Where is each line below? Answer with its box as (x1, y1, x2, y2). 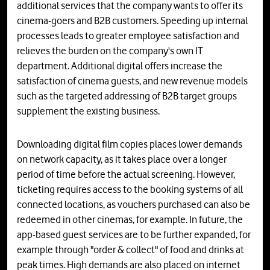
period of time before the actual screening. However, (17, 168, 235, 181)
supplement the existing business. (17, 105, 160, 118)
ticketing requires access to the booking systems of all (17, 183, 243, 196)
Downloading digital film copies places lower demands (17, 138, 242, 151)
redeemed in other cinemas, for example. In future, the (17, 213, 243, 226)
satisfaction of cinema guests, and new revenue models (17, 75, 248, 87)
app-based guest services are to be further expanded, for (17, 228, 251, 241)
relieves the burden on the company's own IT (17, 45, 203, 57)
